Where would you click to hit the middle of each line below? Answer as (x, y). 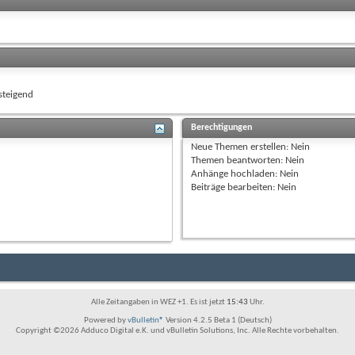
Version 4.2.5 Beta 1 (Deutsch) (218, 320)
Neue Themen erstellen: (241, 147)
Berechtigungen (222, 127)
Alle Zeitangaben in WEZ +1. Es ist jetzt (158, 302)
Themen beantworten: (239, 160)
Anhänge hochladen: (236, 174)
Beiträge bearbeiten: (235, 187)
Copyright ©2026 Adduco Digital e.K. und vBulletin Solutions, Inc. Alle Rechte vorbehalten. (177, 330)
